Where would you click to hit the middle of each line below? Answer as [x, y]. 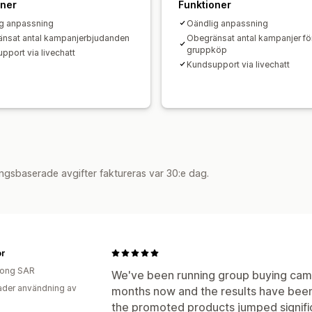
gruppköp [207, 49]
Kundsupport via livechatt [238, 64]
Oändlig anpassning [227, 23]
